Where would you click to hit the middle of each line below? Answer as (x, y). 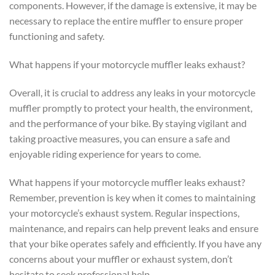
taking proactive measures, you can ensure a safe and (120, 138)
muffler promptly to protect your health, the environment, (131, 107)
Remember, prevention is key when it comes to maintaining (132, 197)
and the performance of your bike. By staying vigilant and (128, 123)
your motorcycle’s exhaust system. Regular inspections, (124, 212)
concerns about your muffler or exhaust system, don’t (121, 258)
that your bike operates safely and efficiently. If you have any (135, 243)
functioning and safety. (57, 36)
